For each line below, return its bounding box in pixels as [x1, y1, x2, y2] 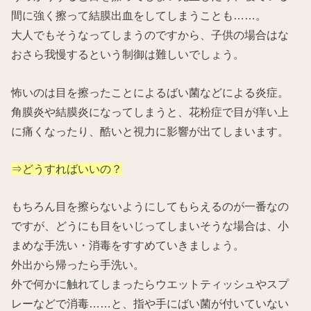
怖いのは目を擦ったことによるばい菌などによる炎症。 [11, 85, 289, 99]
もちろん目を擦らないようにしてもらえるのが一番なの [11, 200, 289, 213]
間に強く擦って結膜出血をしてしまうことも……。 [11, 9, 267, 22]
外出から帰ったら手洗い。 [11, 258, 145, 271]
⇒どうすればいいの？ [11, 162, 123, 176]
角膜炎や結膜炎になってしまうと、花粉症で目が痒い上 [11, 105, 289, 118]
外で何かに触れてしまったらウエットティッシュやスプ [11, 278, 289, 291]
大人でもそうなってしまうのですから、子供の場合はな [11, 28, 289, 42]
